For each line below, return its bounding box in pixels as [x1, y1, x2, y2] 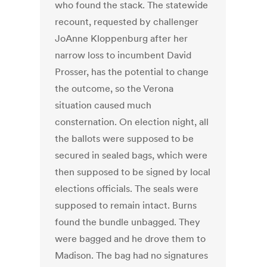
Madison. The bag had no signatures [55, 249, 209, 262]
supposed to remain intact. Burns [55, 199, 197, 212]
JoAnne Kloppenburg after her [55, 32, 188, 45]
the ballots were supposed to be [55, 132, 194, 145]
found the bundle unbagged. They [55, 216, 201, 228]
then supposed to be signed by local [55, 166, 211, 178]
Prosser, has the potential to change [55, 66, 209, 78]
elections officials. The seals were [55, 182, 199, 195]
